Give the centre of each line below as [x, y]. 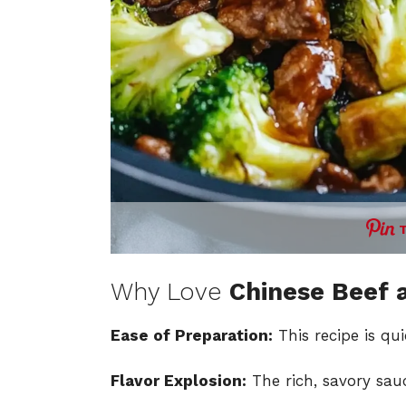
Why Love [170, 291]
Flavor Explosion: [179, 381]
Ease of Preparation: [192, 335]
